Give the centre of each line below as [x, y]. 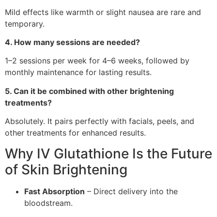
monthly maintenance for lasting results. [78, 72]
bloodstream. [48, 203]
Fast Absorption [54, 191]
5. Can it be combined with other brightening [89, 91]
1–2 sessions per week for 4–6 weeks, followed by [97, 61]
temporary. [25, 23]
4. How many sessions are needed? [72, 42]
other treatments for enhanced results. [75, 133]
